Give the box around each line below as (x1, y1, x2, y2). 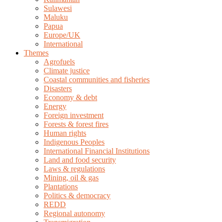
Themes (24, 49, 49, 57)
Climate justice (44, 66, 90, 75)
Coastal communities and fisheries (44, 75, 150, 84)
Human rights (44, 129, 86, 137)
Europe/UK (44, 31, 80, 39)
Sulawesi (44, 4, 72, 12)
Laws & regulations (44, 165, 105, 173)
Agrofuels (44, 57, 75, 66)
